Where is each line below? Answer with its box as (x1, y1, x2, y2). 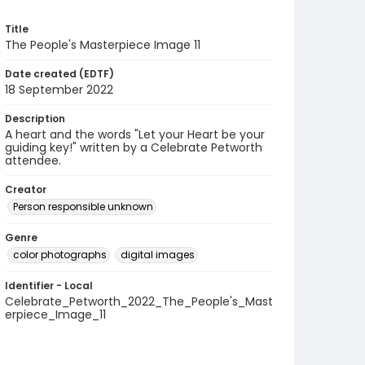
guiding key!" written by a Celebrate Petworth (5, 139, 262, 156)
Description (5, 112, 65, 125)
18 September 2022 (5, 81, 113, 98)
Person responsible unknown (13, 200, 153, 213)
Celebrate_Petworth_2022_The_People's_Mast (5, 293, 273, 310)
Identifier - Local (5, 279, 93, 292)
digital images (121, 248, 195, 262)
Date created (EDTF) (5, 67, 114, 81)
